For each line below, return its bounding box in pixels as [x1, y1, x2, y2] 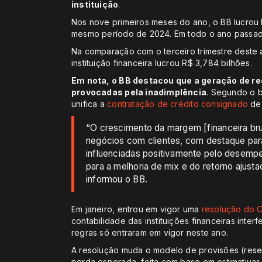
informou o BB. [86, 174, 147, 185]
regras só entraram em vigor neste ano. [71, 227, 228, 238]
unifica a [71, 99, 108, 109]
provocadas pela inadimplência [71, 87, 207, 98]
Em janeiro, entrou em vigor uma [71, 204, 202, 215]
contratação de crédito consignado [107, 99, 249, 109]
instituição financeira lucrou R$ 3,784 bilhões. [71, 58, 252, 68]
